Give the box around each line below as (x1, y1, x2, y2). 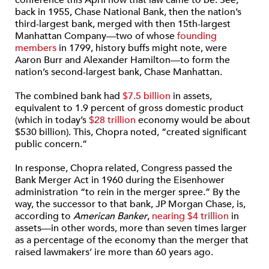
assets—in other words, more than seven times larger (15, 222, 247, 235)
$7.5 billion (122, 89, 171, 103)
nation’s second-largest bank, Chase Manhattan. (15, 65, 222, 79)
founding (177, 29, 217, 43)
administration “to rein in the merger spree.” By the (15, 186, 240, 199)
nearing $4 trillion (152, 210, 229, 223)
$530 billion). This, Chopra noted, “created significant (15, 125, 247, 139)
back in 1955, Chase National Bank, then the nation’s (15, 5, 241, 19)
